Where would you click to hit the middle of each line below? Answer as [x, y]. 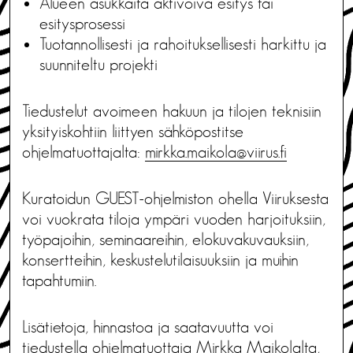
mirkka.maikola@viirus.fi [216, 152]
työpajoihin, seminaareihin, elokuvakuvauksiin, [165, 239]
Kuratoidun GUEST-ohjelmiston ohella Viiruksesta [175, 198]
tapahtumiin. [59, 280]
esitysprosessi [82, 23]
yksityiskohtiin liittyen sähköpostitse [133, 131]
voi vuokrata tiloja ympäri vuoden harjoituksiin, [174, 219]
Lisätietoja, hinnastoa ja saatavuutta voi [148, 327]
